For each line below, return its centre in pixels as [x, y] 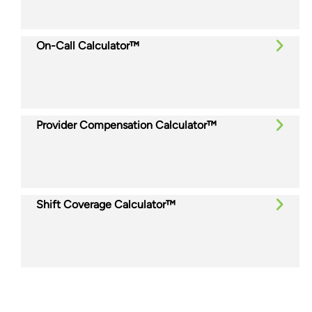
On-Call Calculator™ [88, 45]
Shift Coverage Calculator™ [106, 204]
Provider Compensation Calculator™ [126, 125]
